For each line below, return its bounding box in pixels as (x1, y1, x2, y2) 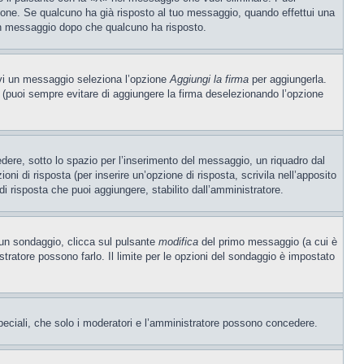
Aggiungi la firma (170, 73, 249, 85)
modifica (158, 236, 198, 248)
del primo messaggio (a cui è (198, 236, 337, 248)
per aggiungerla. (249, 73, 327, 85)
